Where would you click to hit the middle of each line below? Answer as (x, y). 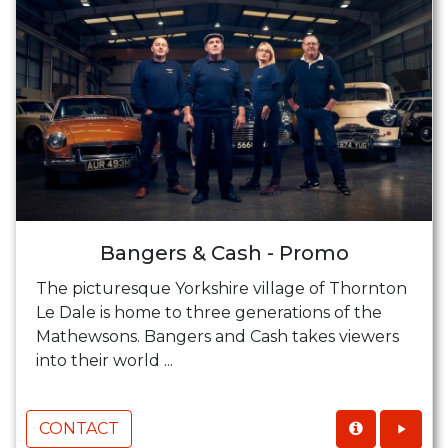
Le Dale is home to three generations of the (209, 312)
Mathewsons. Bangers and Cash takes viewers (217, 336)
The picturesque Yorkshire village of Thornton (221, 288)
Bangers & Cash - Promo (224, 252)
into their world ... (104, 360)
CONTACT (79, 428)
